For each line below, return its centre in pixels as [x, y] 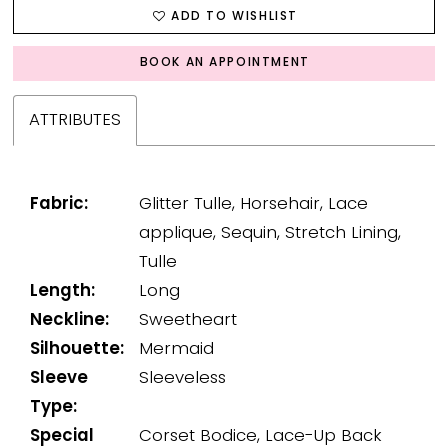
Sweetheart [188, 320]
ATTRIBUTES [75, 121]
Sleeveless [183, 378]
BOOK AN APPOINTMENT [224, 63]
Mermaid [177, 349]
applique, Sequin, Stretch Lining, [270, 233]
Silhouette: [77, 349]
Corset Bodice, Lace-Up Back [261, 436]
